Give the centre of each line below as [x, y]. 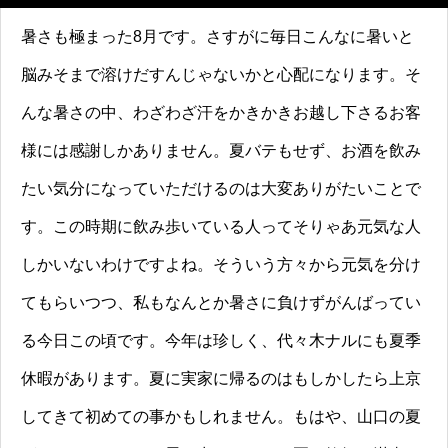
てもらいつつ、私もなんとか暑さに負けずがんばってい [221, 303]
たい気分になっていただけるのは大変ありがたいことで [221, 189]
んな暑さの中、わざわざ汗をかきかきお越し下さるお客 [221, 113]
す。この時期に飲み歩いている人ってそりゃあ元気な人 [221, 227]
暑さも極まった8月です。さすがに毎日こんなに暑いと [217, 37]
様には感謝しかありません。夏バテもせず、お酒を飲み [221, 151]
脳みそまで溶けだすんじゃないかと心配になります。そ [221, 75]
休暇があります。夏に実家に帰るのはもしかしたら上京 [221, 379]
